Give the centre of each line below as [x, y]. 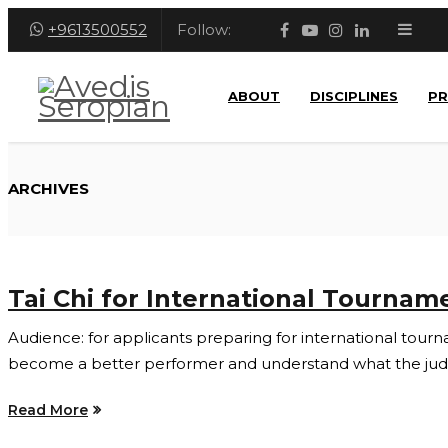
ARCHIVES [48, 188]
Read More [48, 409]
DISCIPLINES [354, 96]
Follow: [204, 29]
